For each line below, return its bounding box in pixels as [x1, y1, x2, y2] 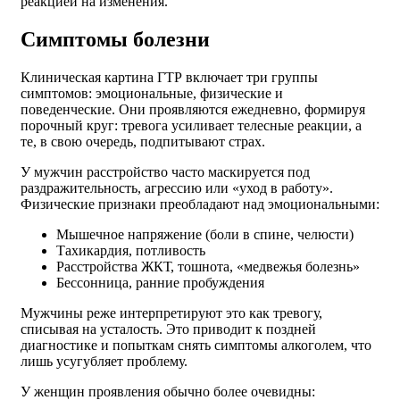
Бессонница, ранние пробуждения [56, 274, 264, 290]
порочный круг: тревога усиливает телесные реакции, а [21, 117, 362, 133]
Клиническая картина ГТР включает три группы [21, 69, 318, 85]
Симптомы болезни [21, 27, 210, 51]
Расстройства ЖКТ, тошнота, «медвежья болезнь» [56, 258, 360, 274]
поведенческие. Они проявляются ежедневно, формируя [21, 101, 365, 117]
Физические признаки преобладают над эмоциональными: [21, 196, 379, 212]
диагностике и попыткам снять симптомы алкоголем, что [21, 337, 371, 353]
